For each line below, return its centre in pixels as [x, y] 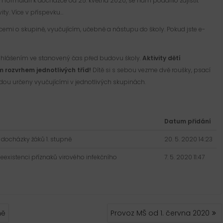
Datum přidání [188, 121]
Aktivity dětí [162, 58]
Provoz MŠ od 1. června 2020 [160, 213]
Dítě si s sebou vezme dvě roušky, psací [151, 70]
